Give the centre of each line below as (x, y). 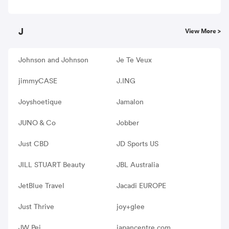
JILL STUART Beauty (52, 164)
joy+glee (130, 206)
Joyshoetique (40, 101)
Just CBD (33, 143)
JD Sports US (137, 143)
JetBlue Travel (41, 185)
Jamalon (130, 101)
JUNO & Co (37, 122)
